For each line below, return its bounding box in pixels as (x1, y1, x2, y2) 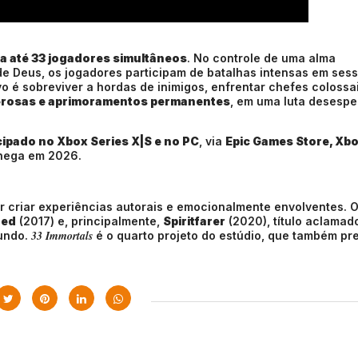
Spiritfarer (163, 214, 225, 228)
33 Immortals (31, 228, 93, 244)
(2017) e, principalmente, (16, 214, 163, 228)
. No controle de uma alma (187, 51, 336, 65)
